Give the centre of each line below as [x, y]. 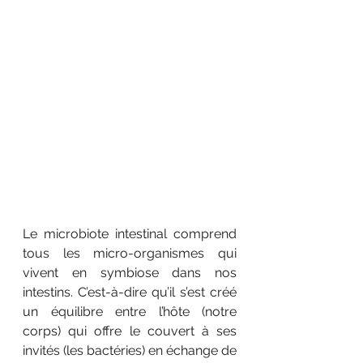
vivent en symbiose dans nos [130, 272]
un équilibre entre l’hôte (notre [130, 311]
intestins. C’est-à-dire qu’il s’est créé [130, 292]
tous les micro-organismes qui [130, 253]
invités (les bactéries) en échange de [130, 350]
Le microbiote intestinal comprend [130, 233]
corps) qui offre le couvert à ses [130, 331]
